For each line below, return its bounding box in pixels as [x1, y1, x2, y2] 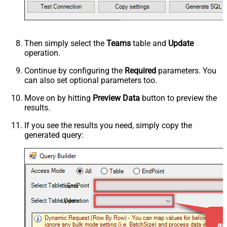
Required [125, 65, 156, 75]
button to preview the [140, 93, 217, 103]
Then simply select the [24, 38, 106, 48]
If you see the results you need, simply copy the [24, 120, 192, 130]
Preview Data [93, 93, 140, 103]
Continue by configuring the [24, 65, 125, 75]
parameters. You [156, 65, 216, 75]
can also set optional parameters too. [24, 75, 157, 85]
